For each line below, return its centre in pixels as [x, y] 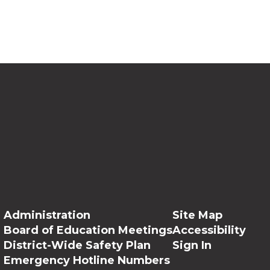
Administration [47, 215]
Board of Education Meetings [88, 231]
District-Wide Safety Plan [77, 246]
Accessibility [209, 231]
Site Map [197, 215]
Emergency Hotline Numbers [86, 261]
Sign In [192, 246]
